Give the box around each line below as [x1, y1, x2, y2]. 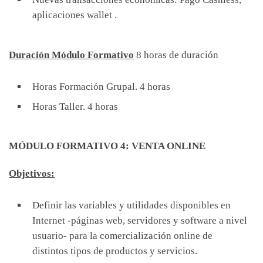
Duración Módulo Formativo [9, 49, 134, 60]
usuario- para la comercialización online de [32, 230, 213, 241]
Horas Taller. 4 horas [32, 100, 118, 112]
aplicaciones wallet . [32, 9, 117, 21]
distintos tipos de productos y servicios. [32, 245, 197, 257]
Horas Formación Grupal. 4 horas [32, 80, 170, 92]
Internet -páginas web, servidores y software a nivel [32, 214, 247, 226]
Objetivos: [9, 167, 55, 179]
